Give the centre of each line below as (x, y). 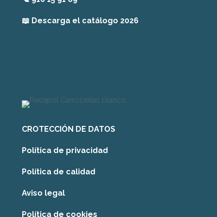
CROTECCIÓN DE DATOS (68, 129)
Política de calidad (58, 171)
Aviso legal (44, 193)
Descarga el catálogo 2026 (85, 20)
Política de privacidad (65, 150)
